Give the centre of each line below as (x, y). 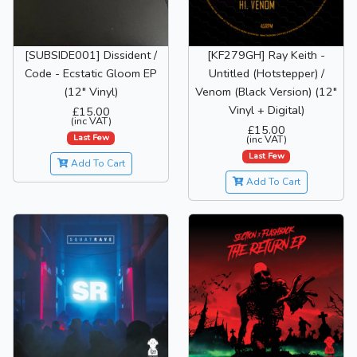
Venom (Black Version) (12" (266, 91)
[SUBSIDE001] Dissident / (91, 55)
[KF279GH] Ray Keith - (266, 55)
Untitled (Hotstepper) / (266, 73)
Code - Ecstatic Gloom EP (91, 73)
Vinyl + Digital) (266, 110)
